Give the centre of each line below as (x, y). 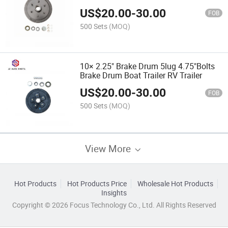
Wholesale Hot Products (175, 183)
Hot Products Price (97, 183)
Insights (114, 193)
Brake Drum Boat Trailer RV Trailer (141, 75)
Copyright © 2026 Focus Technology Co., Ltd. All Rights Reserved (114, 205)
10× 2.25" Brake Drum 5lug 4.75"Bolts (148, 66)
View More (109, 148)
